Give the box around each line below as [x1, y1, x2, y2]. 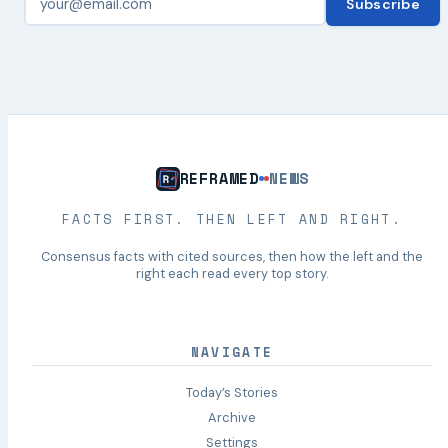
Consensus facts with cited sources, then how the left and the [41, 248, 423, 266]
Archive [208, 409, 256, 426]
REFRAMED [179, 167, 259, 190]
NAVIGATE [190, 343, 274, 362]
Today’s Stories [186, 384, 278, 401]
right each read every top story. [136, 265, 328, 283]
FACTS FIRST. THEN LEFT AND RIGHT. [61, 209, 403, 229]
